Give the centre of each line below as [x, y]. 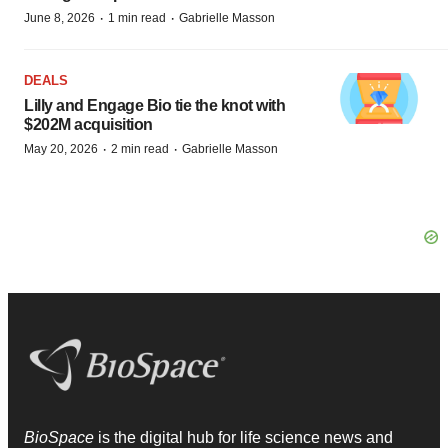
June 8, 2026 [59, 18]
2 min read [140, 149]
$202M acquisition [88, 125]
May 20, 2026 [61, 149]
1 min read [137, 18]
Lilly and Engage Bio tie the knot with [154, 106]
